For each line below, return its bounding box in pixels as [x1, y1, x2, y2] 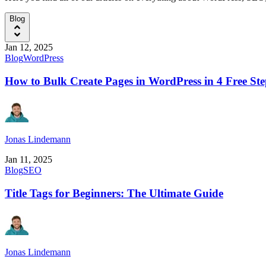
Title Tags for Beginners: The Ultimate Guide [5, 187, 223, 200]
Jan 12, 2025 [5, 42, 53, 52]
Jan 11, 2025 [5, 154, 52, 165]
